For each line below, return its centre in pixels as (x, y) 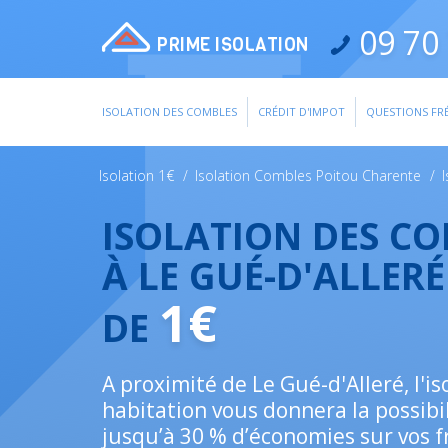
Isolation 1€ (136, 175)
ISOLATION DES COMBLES (169, 111)
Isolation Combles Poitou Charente (308, 175)
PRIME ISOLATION (233, 45)
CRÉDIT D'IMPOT (301, 111)
